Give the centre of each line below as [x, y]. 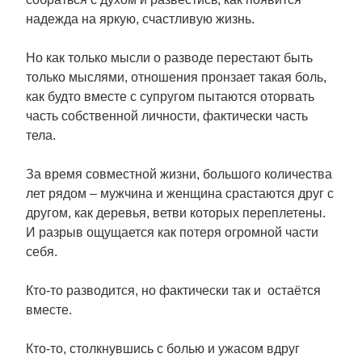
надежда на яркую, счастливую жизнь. [140, 19]
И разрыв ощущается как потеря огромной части [172, 232]
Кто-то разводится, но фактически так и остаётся [173, 290]
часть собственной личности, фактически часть [167, 116]
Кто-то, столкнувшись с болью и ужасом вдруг [163, 349]
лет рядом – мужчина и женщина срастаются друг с [180, 194]
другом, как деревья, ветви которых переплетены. [176, 213]
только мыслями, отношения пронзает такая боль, [176, 77]
